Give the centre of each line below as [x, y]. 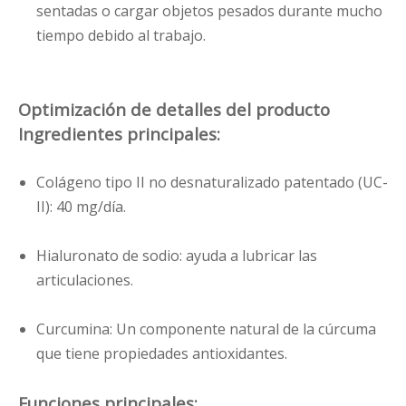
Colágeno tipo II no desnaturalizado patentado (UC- [212, 183]
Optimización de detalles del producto [174, 110]
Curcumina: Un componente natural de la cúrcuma [206, 329]
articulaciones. [85, 280]
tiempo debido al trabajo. [121, 36]
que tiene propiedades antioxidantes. [162, 354]
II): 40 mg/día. [81, 207]
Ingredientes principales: [119, 134]
